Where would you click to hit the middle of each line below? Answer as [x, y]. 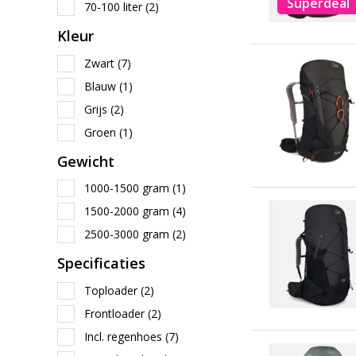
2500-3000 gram [128, 234]
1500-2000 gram [128, 211]
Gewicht [86, 161]
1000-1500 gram [128, 188]
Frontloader [116, 313]
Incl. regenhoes [125, 336]
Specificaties [101, 263]
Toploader [112, 290]
